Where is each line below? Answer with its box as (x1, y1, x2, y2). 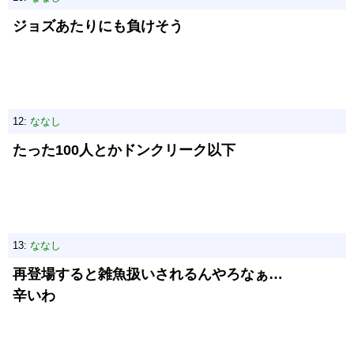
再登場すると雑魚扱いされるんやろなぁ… (13, 266, 283, 282)
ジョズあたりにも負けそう (13, 18, 183, 34)
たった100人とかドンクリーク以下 (13, 142, 235, 158)
